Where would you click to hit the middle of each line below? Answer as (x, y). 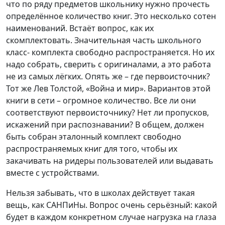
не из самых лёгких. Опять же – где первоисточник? (108, 76)
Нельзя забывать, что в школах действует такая (100, 193)
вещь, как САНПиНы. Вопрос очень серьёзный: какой (111, 205)
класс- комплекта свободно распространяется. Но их (110, 52)
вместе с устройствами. (52, 173)
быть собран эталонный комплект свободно (94, 136)
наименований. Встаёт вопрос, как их (80, 28)
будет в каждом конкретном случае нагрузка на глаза (111, 217)
